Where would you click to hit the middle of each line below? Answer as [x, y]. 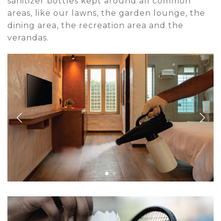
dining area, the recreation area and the [95, 26]
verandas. [28, 38]
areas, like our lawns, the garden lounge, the [106, 13]
